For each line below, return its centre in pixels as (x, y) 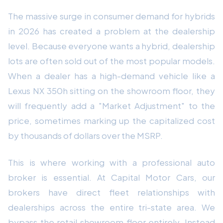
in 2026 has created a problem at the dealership (111, 31)
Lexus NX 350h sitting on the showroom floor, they (111, 90)
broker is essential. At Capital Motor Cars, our (111, 177)
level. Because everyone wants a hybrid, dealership (111, 46)
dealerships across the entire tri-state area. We (111, 207)
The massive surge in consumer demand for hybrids (111, 16)
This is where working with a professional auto (111, 162)
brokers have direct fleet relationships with (111, 192)
